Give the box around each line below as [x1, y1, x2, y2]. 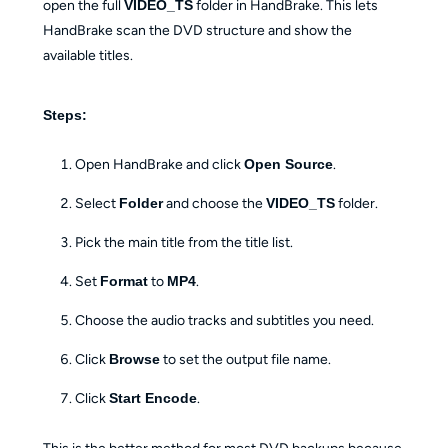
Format [100, 273, 149, 290]
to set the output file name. [160, 351, 332, 369]
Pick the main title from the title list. [75, 234, 294, 252]
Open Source [244, 156, 334, 173]
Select [75, 195, 120, 213]
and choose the [163, 195, 267, 213]
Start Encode [109, 390, 198, 407]
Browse [109, 351, 161, 368]
